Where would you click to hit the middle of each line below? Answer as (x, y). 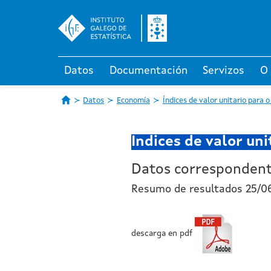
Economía (133, 101)
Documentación (148, 71)
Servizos (224, 71)
